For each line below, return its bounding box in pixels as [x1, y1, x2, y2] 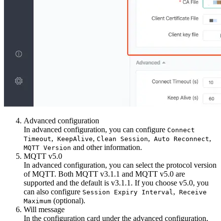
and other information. [71, 143, 142, 151]
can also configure [24, 187, 82, 196]
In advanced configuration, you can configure [24, 125, 167, 134]
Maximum [24, 197, 51, 205]
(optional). [51, 196, 85, 205]
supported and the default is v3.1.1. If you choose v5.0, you [24, 178, 209, 187]
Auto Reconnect [150, 135, 209, 143]
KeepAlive [53, 135, 93, 143]
